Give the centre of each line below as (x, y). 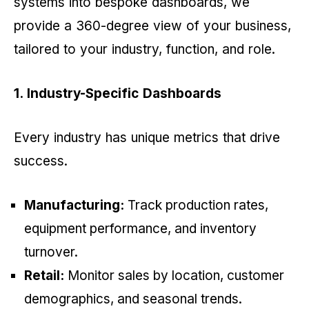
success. (41, 161)
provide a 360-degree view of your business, (152, 26)
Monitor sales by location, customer (174, 276)
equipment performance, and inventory (140, 229)
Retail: (44, 276)
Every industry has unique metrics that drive (147, 138)
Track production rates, (196, 206)
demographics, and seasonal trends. (135, 299)
